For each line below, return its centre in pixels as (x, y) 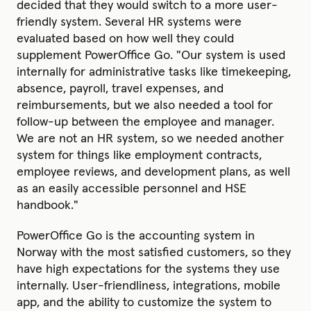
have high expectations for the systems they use (148, 269)
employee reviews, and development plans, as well (153, 172)
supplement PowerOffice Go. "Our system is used (151, 55)
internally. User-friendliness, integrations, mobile (149, 286)
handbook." (48, 205)
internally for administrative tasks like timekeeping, (154, 72)
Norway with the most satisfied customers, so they (154, 252)
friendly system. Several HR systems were (129, 22)
